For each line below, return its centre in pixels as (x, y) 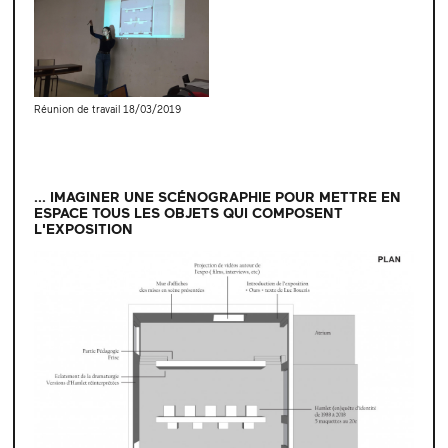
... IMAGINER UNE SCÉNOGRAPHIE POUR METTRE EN (217, 196)
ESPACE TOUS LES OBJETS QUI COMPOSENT (188, 212)
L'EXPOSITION (83, 228)
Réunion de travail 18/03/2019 (107, 108)
